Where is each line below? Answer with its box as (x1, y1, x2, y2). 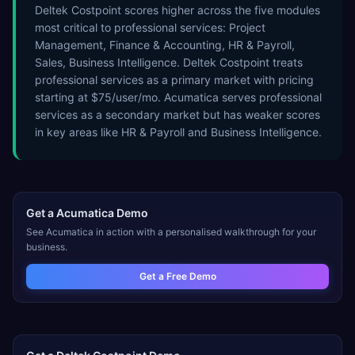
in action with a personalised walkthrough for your (94, 226, 316, 238)
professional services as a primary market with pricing (35, 73, 314, 86)
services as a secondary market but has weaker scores (35, 108, 320, 121)
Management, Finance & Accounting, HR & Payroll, (35, 38, 295, 52)
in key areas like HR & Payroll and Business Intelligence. (35, 125, 322, 139)
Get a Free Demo (139, 270, 216, 282)
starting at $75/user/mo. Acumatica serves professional (35, 90, 322, 104)
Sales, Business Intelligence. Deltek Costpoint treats (35, 55, 303, 69)
